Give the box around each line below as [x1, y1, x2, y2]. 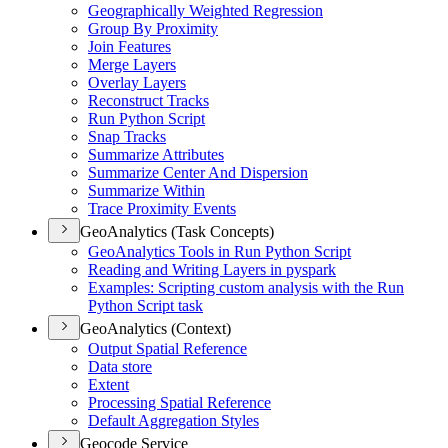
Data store [88, 358, 152, 375]
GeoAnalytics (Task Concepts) [80, 223, 274, 240]
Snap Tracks [88, 128, 166, 145]
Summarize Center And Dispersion [88, 164, 308, 181]
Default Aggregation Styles [88, 412, 259, 429]
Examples [88, 279, 150, 296]
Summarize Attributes [88, 146, 224, 163]
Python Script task [88, 297, 203, 314]
